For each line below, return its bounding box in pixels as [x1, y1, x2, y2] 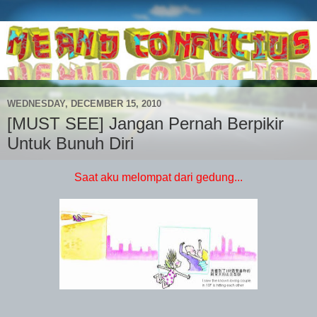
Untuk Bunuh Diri [7, 133, 134, 153]
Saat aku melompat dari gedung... [74, 171, 243, 183]
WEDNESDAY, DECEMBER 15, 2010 [7, 98, 161, 110]
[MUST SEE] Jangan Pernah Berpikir [7, 113, 284, 133]
